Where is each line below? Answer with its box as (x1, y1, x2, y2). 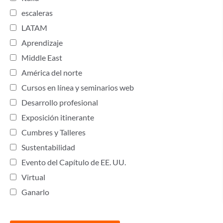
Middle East (21, 53, 62, 62)
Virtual (21, 172, 45, 182)
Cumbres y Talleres (21, 127, 86, 137)
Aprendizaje (21, 38, 63, 47)
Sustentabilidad (21, 142, 75, 152)
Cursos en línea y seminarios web (21, 83, 134, 92)
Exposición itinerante (21, 112, 94, 122)
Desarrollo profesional (21, 98, 98, 107)
